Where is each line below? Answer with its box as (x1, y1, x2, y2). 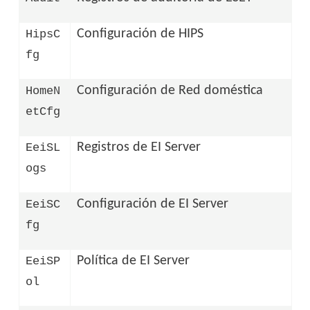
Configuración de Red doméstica (77, 83, 264, 98)
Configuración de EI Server (77, 197, 229, 211)
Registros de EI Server (77, 140, 201, 154)
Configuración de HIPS (77, 26, 204, 41)
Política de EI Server (77, 253, 190, 268)
